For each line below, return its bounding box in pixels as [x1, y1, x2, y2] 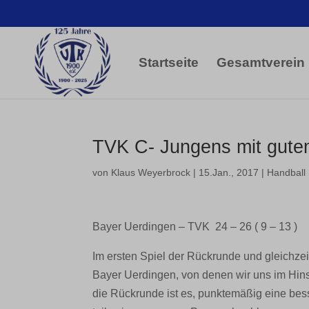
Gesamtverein [217, 54, 306, 70]
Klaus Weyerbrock [111, 167, 191, 178]
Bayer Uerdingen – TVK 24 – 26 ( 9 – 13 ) [92, 221, 298, 232]
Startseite [139, 54, 199, 70]
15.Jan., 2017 [199, 167, 259, 178]
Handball [267, 167, 306, 178]
